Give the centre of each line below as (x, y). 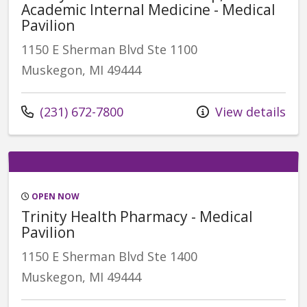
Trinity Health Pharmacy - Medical (137, 216)
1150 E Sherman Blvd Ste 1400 (109, 256)
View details (249, 111)
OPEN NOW (54, 196)
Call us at (48, 111)
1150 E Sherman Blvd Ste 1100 (109, 49)
